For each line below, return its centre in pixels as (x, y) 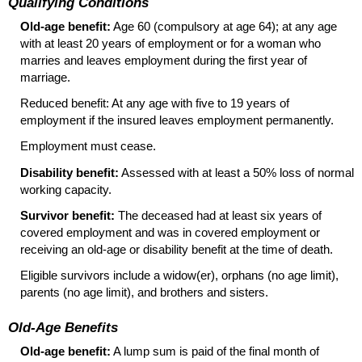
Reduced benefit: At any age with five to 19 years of (155, 103)
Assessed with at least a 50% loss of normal (236, 172)
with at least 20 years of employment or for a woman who (170, 43)
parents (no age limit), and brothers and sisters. (144, 293)
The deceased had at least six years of (218, 215)
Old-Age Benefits (63, 327)
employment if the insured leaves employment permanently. (177, 120)
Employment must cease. (88, 146)
